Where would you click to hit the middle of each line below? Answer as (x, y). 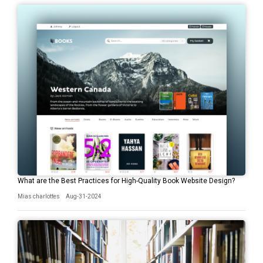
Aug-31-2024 (84, 196)
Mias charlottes (39, 196)
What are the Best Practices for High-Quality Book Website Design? (126, 181)
